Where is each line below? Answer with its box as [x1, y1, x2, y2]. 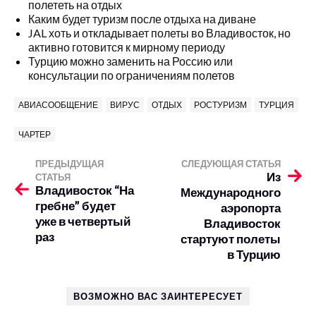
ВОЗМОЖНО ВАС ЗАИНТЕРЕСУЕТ [73, 291, 243, 302]
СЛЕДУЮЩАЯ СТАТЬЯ [181, 158, 281, 169]
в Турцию [227, 247, 281, 262]
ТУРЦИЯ [259, 99, 294, 110]
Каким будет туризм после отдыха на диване [28, 12, 256, 25]
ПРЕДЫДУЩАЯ [35, 158, 104, 169]
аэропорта [221, 200, 281, 215]
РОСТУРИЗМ [194, 99, 247, 110]
